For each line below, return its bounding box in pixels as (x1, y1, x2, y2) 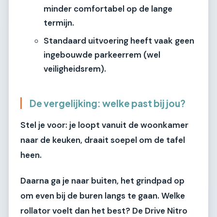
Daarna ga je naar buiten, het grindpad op (20, 175, 185, 186)
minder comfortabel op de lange (44, 3, 172, 14)
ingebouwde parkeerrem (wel (44, 49, 160, 60)
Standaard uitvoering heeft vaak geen (44, 35, 194, 46)
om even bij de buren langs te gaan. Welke (20, 190, 185, 201)
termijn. (44, 17, 74, 28)
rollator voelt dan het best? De (20, 205, 145, 216)
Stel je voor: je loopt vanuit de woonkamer (20, 119, 188, 130)
